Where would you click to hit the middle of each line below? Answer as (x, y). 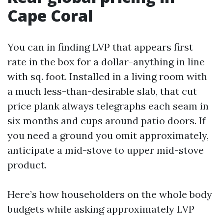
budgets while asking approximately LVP (101, 209)
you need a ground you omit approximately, (108, 135)
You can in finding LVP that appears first (100, 47)
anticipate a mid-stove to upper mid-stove (106, 150)
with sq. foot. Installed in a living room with (107, 76)
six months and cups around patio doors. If (107, 121)
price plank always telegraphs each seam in (108, 106)
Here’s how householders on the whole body (110, 194)
